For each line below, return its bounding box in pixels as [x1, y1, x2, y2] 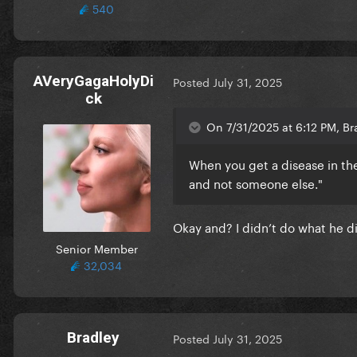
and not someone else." [189, 172, 323, 192]
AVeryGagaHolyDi [33, 71, 154, 90]
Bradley [67, 328, 120, 347]
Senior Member [55, 238, 138, 257]
